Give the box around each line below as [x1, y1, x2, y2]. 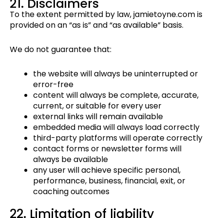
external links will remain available [33, 111, 163, 123]
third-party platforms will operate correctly [33, 132, 202, 144]
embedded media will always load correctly [33, 122, 200, 133]
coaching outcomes [33, 186, 109, 198]
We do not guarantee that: [10, 44, 111, 55]
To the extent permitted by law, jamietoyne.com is [10, 9, 202, 20]
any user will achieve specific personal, [33, 164, 181, 176]
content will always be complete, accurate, [33, 90, 199, 101]
